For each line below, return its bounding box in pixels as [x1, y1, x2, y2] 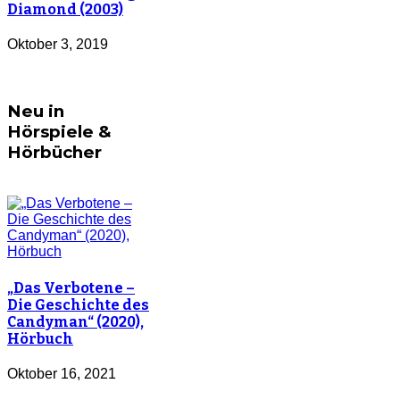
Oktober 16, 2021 [7, 365, 116, 381]
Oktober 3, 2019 [7, 37, 108, 52]
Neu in [7, 100, 64, 121]
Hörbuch [7, 329, 73, 347]
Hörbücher [7, 141, 102, 162]
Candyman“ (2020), [7, 312, 144, 330]
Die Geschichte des [7, 296, 149, 313]
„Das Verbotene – [7, 279, 135, 296]
